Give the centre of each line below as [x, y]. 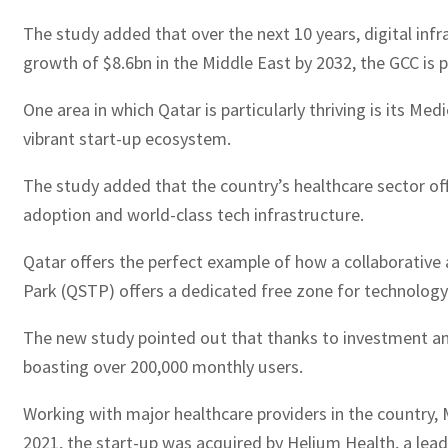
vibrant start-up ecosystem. [127, 138]
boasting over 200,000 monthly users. [163, 367]
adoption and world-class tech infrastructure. [193, 214]
